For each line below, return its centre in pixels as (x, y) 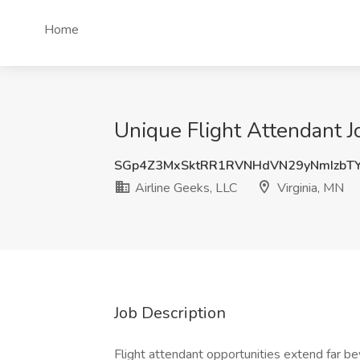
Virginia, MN (309, 188)
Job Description (170, 313)
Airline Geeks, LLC (184, 188)
